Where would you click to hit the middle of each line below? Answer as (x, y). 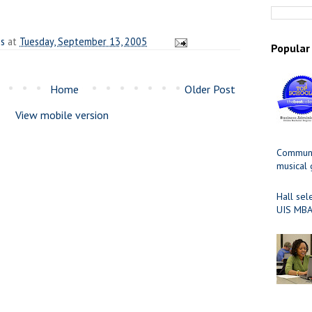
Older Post (210, 89)
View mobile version (62, 115)
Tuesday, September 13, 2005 (83, 41)
